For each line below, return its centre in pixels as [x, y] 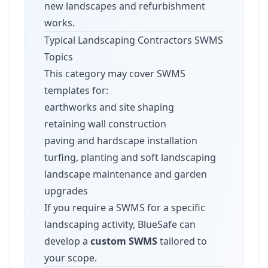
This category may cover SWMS [115, 74]
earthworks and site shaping [109, 107]
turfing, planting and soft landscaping [130, 157]
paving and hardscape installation [121, 141]
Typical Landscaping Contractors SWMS [134, 40]
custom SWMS [124, 241]
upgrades [66, 191]
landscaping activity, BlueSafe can [120, 224]
